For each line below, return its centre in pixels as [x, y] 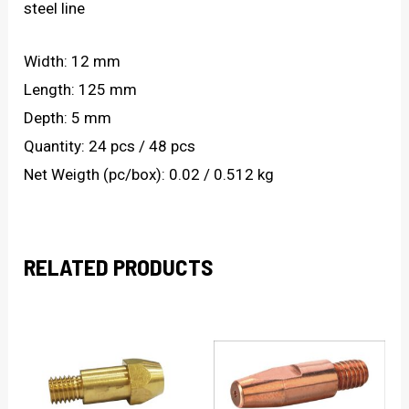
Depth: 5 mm [68, 117]
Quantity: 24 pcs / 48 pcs [110, 146]
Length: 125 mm [81, 89]
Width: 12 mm [73, 61]
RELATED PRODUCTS [119, 266]
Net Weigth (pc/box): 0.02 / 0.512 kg [149, 174]
